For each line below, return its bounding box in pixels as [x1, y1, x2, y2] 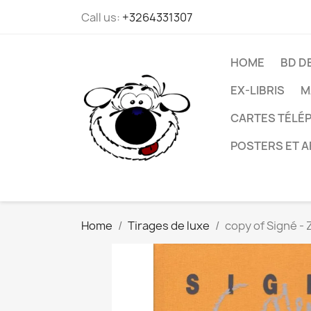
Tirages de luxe [128, 218, 210, 233]
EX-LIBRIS [230, 83, 285, 98]
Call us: [81, 10, 122, 25]
